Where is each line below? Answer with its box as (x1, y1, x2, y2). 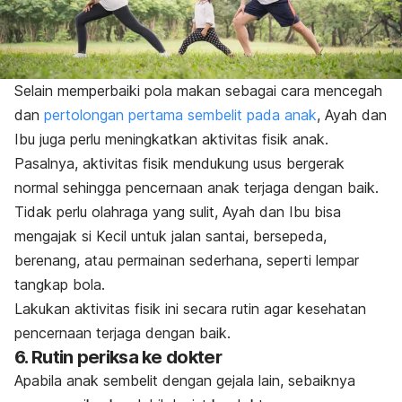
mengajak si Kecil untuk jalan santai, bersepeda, (14, 227, 327, 246)
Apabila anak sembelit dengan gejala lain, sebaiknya (14, 371, 355, 390)
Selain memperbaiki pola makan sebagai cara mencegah (14, 82, 382, 100)
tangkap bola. (14, 275, 105, 294)
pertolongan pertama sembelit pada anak (44, 106, 317, 125)
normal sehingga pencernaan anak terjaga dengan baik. (14, 179, 383, 197)
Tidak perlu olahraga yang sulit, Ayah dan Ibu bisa (14, 203, 341, 222)
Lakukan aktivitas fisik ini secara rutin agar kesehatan (14, 300, 366, 319)
